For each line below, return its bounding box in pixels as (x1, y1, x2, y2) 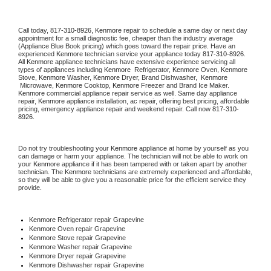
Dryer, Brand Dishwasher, (122, 73, 201, 81)
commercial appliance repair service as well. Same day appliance (45, 89, 237, 97)
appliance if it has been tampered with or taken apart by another (60, 160, 247, 168)
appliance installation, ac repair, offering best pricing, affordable (65, 97, 249, 105)
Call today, (18, 26, 50, 34)
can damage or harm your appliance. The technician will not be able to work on (18, 152, 247, 160)
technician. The (18, 168, 65, 175)
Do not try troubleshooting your (18, 144, 111, 152)
